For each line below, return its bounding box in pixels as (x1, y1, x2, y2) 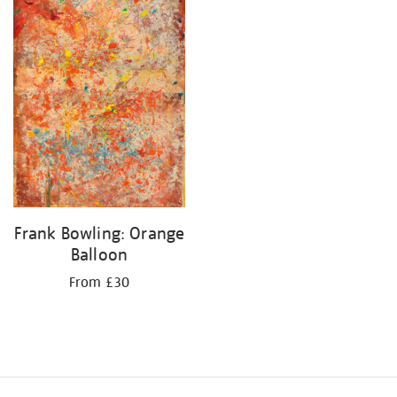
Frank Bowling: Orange (13, 222, 185, 245)
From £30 (68, 274, 130, 292)
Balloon (70, 244, 128, 266)
